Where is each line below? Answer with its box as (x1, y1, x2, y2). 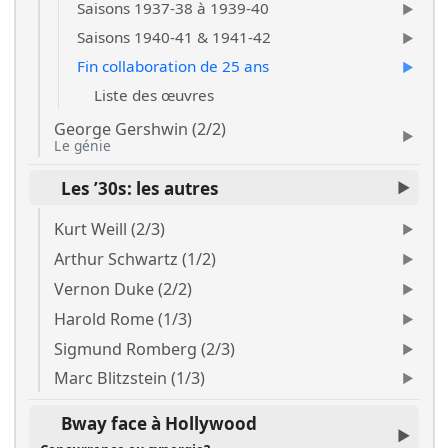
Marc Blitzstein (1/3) (54, 367, 206, 390)
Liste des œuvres (90, 85, 215, 106)
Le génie (54, 136, 112, 156)
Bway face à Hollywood (61, 411, 258, 435)
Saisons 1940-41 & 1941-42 (76, 27, 271, 48)
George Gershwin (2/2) (54, 118, 227, 141)
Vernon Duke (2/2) (54, 277, 193, 300)
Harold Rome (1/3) (54, 307, 193, 330)
